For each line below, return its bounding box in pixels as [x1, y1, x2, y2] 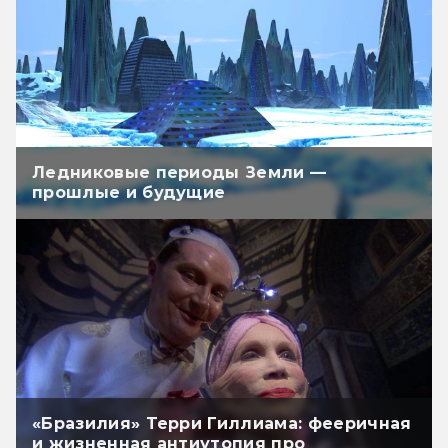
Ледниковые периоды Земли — [32, 163, 327, 183]
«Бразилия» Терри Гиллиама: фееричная [32, 414, 412, 434]
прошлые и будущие [32, 183, 226, 203]
